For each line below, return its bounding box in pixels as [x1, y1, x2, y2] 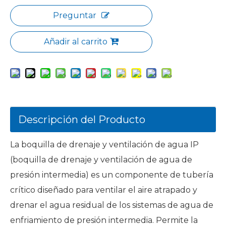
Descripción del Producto [18, 113, 145, 126]
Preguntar [53, 10, 96, 20]
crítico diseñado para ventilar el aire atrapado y [10, 185, 197, 195]
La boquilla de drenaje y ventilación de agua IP [10, 139, 199, 149]
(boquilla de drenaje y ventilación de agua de [10, 154, 192, 164]
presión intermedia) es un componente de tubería [10, 169, 213, 180]
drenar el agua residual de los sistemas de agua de [10, 200, 213, 210]
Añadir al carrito [44, 36, 107, 46]
